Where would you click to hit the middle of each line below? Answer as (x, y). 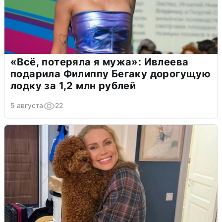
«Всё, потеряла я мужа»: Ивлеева (100, 62)
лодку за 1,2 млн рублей (73, 85)
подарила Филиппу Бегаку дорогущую (111, 74)
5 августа (27, 105)
